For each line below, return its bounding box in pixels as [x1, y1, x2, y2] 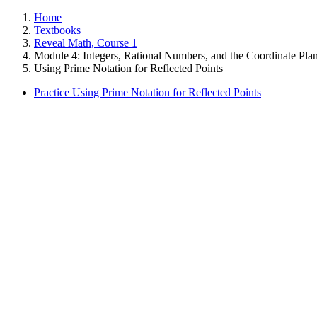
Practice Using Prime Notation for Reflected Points [34, 86, 261, 98]
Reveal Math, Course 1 [34, 37, 137, 49]
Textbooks [34, 24, 81, 36]
